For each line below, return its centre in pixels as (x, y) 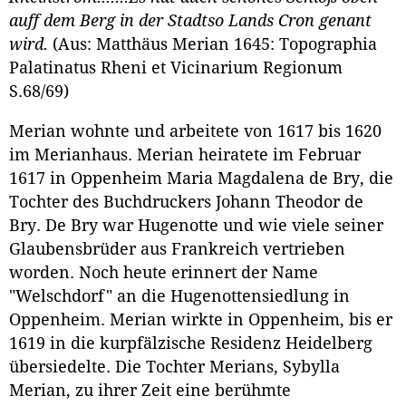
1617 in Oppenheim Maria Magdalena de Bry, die (201, 178)
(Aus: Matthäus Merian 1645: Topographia (215, 45)
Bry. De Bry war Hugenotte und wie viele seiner (196, 225)
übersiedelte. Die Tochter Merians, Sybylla (174, 367)
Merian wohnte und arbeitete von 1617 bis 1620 (195, 131)
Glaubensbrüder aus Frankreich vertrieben (177, 249)
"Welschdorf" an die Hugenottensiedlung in (179, 296)
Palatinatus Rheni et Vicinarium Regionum (176, 68)
